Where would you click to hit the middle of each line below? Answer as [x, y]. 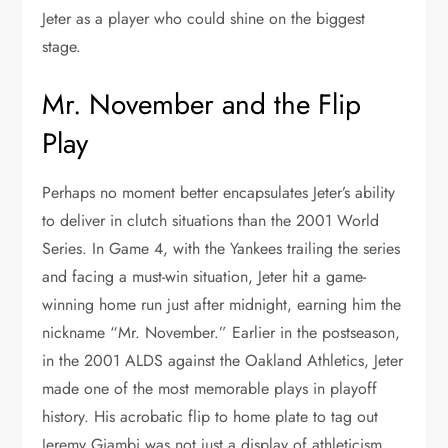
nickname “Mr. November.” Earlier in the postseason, [221, 332]
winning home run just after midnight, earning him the [222, 304]
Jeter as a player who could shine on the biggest [204, 18]
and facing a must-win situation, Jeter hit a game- [204, 276]
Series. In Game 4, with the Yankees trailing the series [221, 248]
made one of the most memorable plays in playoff [210, 388]
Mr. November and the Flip [202, 104]
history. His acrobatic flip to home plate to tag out [210, 416]
